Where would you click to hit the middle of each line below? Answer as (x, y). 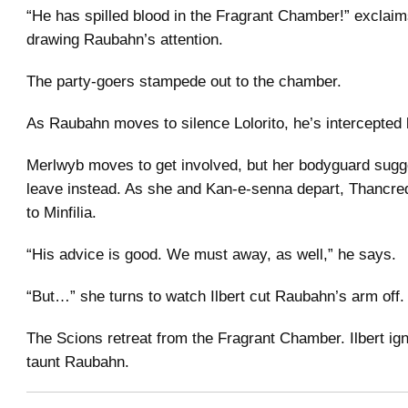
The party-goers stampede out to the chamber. (184, 81)
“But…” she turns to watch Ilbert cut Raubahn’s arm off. (215, 296)
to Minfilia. (61, 212)
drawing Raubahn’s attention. (125, 39)
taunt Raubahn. (78, 361)
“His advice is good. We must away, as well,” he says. (211, 254)
